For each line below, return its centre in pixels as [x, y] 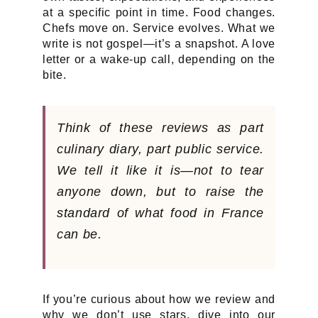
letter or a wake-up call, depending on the [159, 59]
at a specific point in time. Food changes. [159, 12]
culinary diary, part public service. [160, 149]
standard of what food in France [160, 213]
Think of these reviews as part [160, 127]
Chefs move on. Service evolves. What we [159, 28]
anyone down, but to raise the [160, 191]
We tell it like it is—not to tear [160, 170]
